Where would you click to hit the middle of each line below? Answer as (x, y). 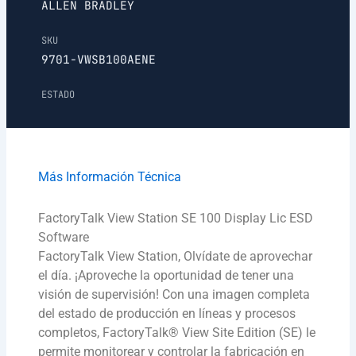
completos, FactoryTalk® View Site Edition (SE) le (177, 333)
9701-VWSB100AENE (99, 60)
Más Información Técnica (110, 177)
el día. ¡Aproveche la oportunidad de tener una (166, 276)
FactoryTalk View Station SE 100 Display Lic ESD (176, 219)
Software (64, 238)
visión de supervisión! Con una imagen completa (174, 295)
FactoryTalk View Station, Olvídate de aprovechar (176, 257)
